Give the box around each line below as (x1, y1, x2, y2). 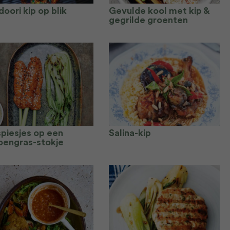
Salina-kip (109, 128, 151, 138)
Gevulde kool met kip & (109, 6, 209, 15)
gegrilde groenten (109, 15, 188, 25)
